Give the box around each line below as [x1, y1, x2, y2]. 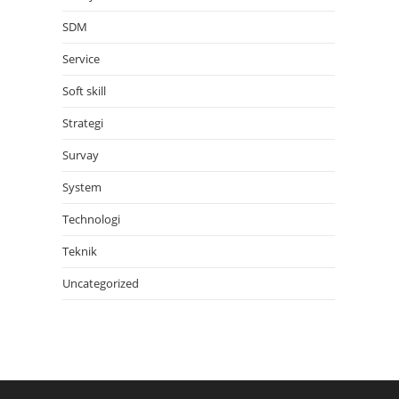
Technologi [62, 211, 120, 228]
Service [62, 51, 100, 68]
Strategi [62, 115, 103, 132]
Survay [62, 147, 99, 164]
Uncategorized [62, 275, 139, 292]
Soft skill [62, 83, 106, 100]
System [62, 179, 102, 196]
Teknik [62, 243, 97, 260]
